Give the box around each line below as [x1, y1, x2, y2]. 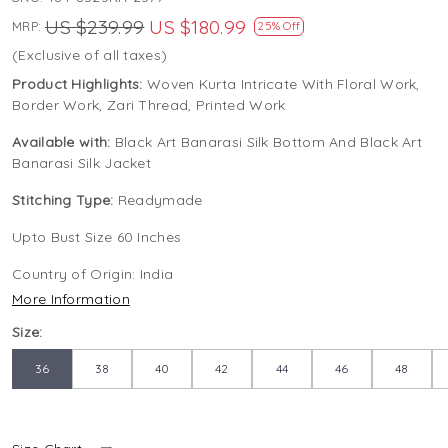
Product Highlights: [12, 75, 147, 94]
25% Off [258, 19, 301, 34]
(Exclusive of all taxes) [12, 46, 168, 65]
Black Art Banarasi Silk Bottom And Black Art [114, 133, 423, 152]
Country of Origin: [12, 265, 140, 284]
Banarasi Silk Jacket [12, 154, 152, 173]
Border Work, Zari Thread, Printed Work [12, 96, 286, 115]
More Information [12, 290, 130, 309]
